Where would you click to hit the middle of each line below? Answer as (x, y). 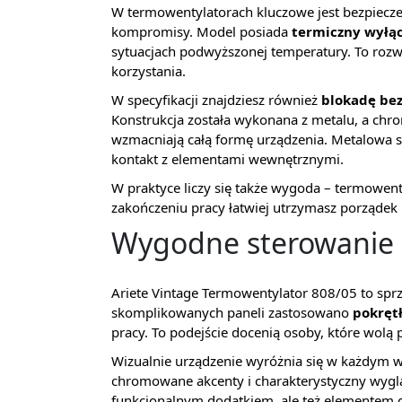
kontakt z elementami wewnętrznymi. (227, 159)
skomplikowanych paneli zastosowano (232, 312)
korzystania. (149, 71)
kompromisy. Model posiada (201, 31)
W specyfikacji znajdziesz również (216, 100)
